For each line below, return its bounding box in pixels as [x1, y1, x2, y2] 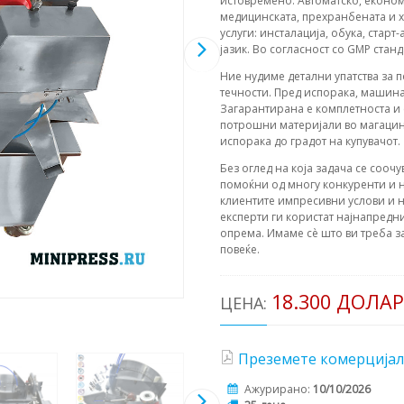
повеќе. [220, 242, 260, 258]
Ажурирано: [244, 381, 313, 397]
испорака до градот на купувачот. [220, 133, 400, 150]
